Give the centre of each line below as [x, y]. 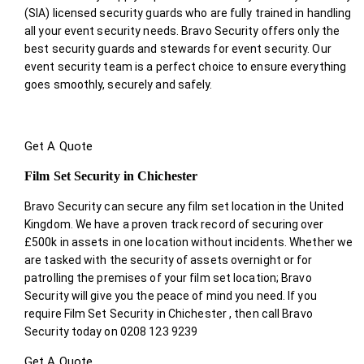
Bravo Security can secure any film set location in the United [184, 206]
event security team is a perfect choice [131, 66]
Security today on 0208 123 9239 [111, 331]
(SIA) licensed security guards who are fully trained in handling [188, 13]
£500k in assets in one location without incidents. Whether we [189, 242]
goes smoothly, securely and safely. [119, 84]
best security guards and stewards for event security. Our [178, 48]
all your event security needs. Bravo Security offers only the [182, 30]
